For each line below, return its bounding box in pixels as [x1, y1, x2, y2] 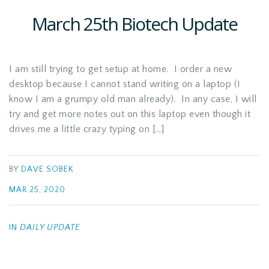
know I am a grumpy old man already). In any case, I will [9, 94, 257, 104]
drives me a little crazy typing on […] [9, 124, 164, 134]
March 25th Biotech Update [32, 11, 237, 36]
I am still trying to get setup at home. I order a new [9, 64, 232, 74]
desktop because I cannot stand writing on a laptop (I [9, 79, 241, 89]
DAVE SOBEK [21, 165, 74, 174]
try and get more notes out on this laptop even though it [9, 109, 250, 119]
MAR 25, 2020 [9, 186, 65, 195]
